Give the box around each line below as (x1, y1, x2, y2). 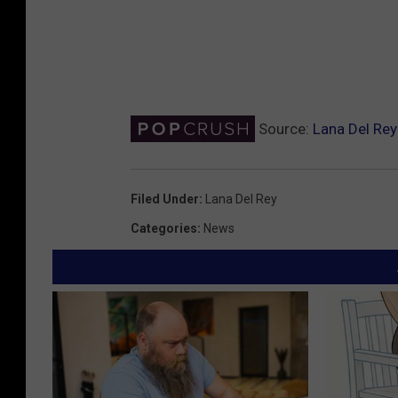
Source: (255, 119, 313, 138)
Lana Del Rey (205, 191, 277, 206)
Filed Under (131, 191, 199, 206)
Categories (131, 220, 197, 235)
